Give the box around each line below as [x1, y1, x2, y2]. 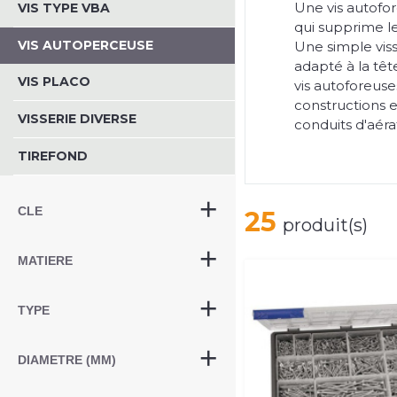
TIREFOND [18, 148, 88, 164]
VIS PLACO [18, 74, 90, 90]
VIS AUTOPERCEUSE [18, 37, 153, 53]
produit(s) [283, 214, 368, 237]
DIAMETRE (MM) [18, 353, 116, 367]
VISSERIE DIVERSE [18, 111, 136, 127]
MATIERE [18, 253, 73, 268]
